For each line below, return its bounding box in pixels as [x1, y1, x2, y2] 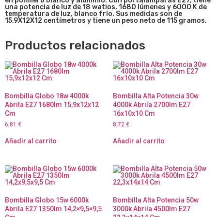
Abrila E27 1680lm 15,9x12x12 [5, 101, 99, 109]
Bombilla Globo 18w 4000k [5, 92, 89, 100]
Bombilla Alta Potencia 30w [112, 92, 199, 100]
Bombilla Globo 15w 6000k [5, 196, 89, 204]
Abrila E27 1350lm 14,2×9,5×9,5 [5, 205, 102, 213]
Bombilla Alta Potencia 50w [112, 196, 199, 204]
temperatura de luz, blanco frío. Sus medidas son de [5, 10, 182, 18]
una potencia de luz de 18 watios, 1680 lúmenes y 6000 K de [5, 3, 207, 12]
